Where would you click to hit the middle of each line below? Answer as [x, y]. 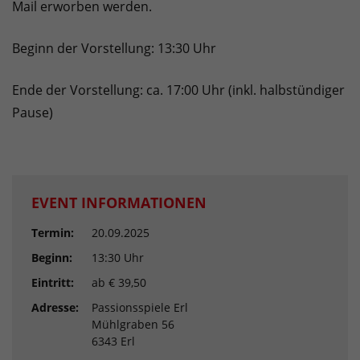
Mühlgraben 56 [133, 325]
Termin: [53, 233]
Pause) [33, 113]
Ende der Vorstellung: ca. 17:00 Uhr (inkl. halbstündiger [178, 90]
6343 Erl [113, 342]
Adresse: [55, 308]
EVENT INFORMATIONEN [119, 203]
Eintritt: [53, 283]
